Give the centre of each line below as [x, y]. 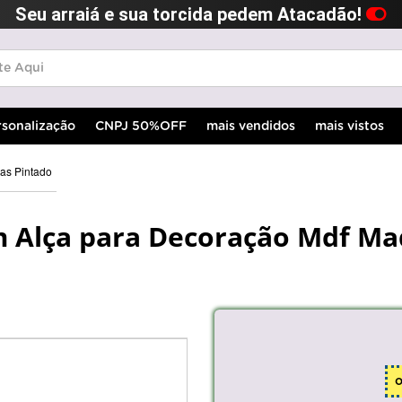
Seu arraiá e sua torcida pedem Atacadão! [191, 14]
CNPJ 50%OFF [141, 126]
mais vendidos [251, 126]
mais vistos [350, 126]
